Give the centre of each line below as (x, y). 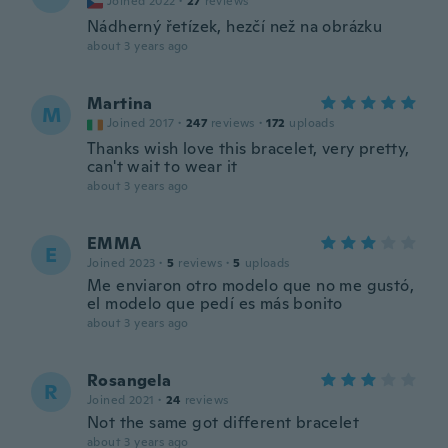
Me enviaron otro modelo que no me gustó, (250, 285)
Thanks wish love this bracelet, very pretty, (248, 148)
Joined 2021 (121, 400)
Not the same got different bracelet (223, 422)
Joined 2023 (121, 263)
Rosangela (129, 380)
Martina (120, 103)
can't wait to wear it (162, 166)
